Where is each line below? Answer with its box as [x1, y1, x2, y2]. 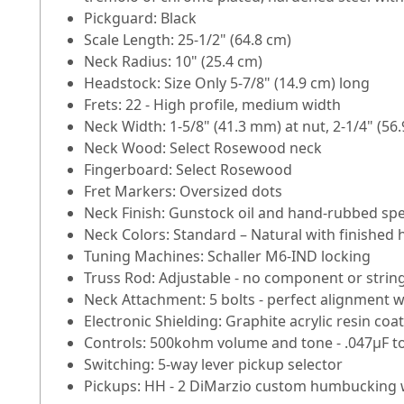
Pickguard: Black [84, 8, 197, 29]
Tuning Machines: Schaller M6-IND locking [84, 246, 371, 267]
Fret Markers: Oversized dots [84, 181, 282, 202]
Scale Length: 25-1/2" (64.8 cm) [84, 30, 291, 50]
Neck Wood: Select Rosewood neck [84, 138, 322, 159]
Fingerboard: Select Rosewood [84, 160, 292, 180]
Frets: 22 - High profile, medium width [84, 95, 341, 115]
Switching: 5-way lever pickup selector [84, 354, 343, 375]
